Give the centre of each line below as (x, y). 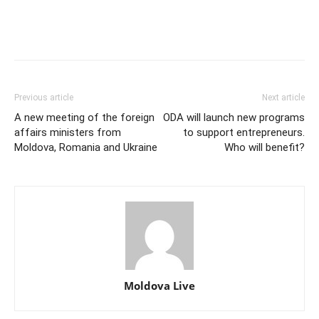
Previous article (44, 98)
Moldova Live (159, 286)
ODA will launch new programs (234, 118)
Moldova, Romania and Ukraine (86, 148)
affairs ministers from (68, 133)
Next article (283, 98)
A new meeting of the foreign (84, 118)
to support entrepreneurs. (244, 133)
